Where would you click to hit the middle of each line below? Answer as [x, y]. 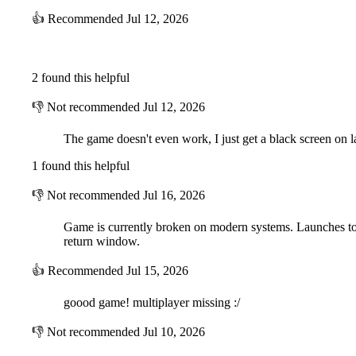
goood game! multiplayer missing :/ [152, 303]
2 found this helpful [81, 78]
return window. [102, 242]
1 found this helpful [81, 166]
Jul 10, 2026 [174, 332]
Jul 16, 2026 [174, 195]
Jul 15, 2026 [157, 271]
